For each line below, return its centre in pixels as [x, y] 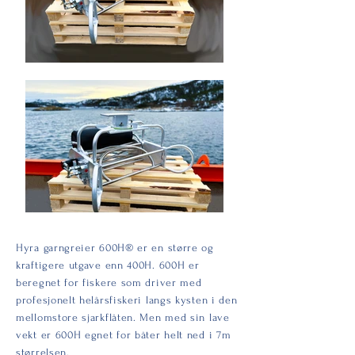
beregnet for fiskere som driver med [109, 282]
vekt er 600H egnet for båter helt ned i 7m [124, 335]
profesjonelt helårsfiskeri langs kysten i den [127, 300]
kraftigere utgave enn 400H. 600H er [108, 265]
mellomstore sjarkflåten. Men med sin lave [123, 317]
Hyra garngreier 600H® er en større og [115, 248]
